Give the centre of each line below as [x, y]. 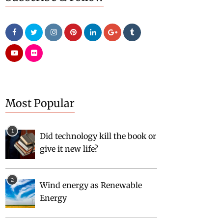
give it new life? [69, 149]
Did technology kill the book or [98, 136]
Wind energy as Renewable [91, 185]
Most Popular [40, 103]
